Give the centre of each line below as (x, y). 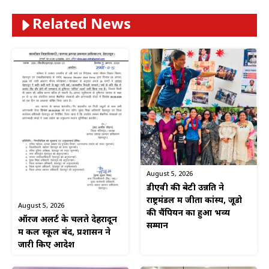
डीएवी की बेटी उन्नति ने (185, 189)
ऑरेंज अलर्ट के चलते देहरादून (68, 220)
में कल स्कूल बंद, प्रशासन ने (64, 233)
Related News (82, 26)
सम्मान (157, 226)
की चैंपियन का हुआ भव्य (188, 214)
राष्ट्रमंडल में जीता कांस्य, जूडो (194, 201)
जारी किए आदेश (46, 246)
